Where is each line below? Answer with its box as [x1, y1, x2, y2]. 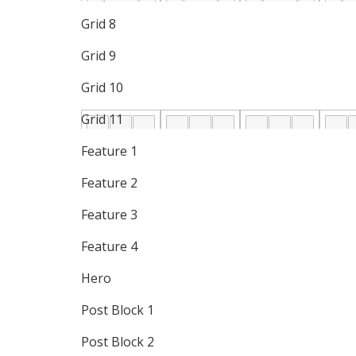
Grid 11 [81, 110, 123, 128]
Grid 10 [81, 79, 123, 96]
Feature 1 [81, 142, 137, 160]
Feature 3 [81, 206, 137, 223]
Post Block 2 [81, 333, 154, 350]
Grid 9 [81, 47, 116, 64]
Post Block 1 [81, 301, 154, 319]
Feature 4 [81, 238, 137, 255]
